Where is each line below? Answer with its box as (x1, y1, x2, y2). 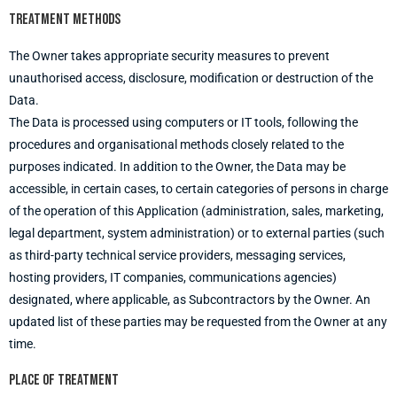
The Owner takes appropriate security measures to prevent (9, 49, 330, 63)
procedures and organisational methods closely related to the (9, 137, 344, 152)
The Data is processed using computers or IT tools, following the (9, 115, 358, 129)
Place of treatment (9, 371, 119, 389)
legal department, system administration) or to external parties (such (9, 226, 385, 240)
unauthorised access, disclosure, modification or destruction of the (9, 71, 373, 85)
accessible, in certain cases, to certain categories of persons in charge (9, 182, 388, 196)
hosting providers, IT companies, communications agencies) (9, 270, 337, 284)
